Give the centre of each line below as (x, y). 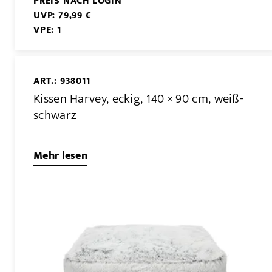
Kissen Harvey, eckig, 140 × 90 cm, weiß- (138, 98)
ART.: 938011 (62, 81)
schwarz (55, 115)
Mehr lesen (60, 156)
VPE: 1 (47, 30)
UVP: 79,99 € (63, 16)
